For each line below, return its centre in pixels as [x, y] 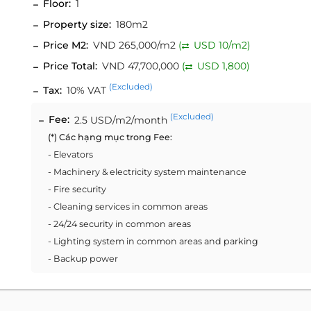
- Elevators [70, 155]
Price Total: [70, 66]
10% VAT [86, 90]
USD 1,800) [222, 66]
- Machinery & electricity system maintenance [147, 172]
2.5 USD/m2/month [121, 120]
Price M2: [66, 45]
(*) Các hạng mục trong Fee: [110, 137]
